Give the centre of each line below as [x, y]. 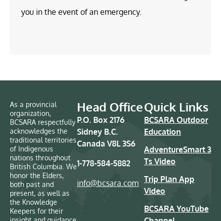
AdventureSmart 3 [178, 149]
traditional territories [43, 140]
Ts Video [160, 161]
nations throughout [40, 157]
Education [163, 131]
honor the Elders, [37, 175]
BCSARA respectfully [43, 122]
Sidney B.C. [97, 131]
